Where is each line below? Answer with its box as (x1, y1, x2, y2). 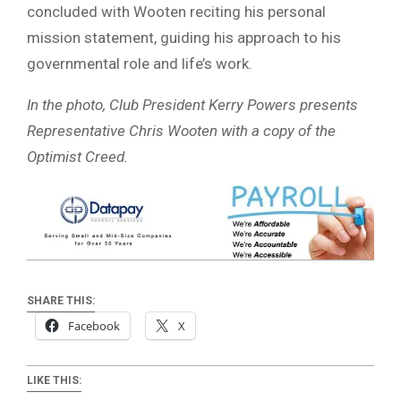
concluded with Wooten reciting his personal (27, 2, 326, 21)
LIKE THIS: (27, 373, 81, 387)
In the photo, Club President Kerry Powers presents (27, 95, 358, 114)
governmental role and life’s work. (27, 54, 252, 73)
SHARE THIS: (27, 294, 95, 307)
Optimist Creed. (27, 147, 128, 166)
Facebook (68, 317, 120, 334)
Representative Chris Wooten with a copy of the (27, 121, 336, 140)
